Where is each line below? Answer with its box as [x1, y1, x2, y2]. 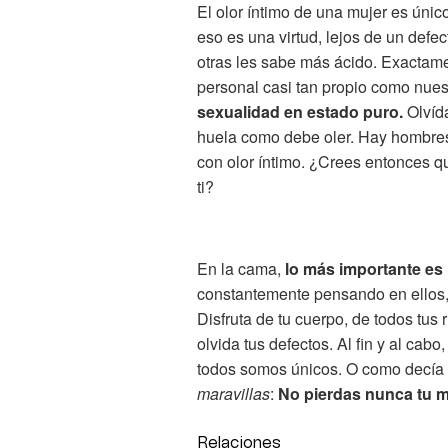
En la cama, [197, 257, 285, 281]
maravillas [197, 382, 270, 406]
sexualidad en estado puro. [197, 100, 403, 124]
